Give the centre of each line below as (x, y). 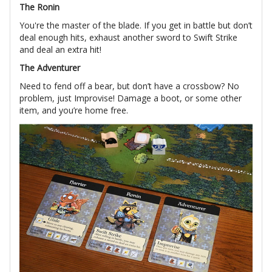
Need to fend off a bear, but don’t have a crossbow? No (129, 86)
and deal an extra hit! (60, 50)
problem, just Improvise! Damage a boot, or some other (131, 98)
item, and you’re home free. (74, 110)
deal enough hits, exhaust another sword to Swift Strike (128, 38)
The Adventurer (50, 68)
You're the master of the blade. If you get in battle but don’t (136, 25)
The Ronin (39, 7)
